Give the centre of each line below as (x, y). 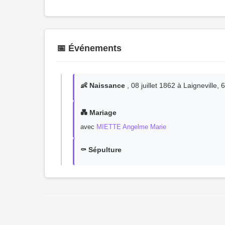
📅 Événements (89, 48)
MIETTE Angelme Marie (131, 127)
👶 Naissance (103, 85)
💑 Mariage (98, 113)
